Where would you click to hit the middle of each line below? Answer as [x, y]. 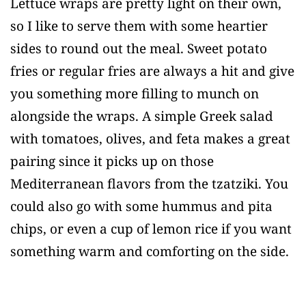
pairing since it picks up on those [112, 161]
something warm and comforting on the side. [150, 251]
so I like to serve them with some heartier [139, 26]
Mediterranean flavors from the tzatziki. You [149, 183]
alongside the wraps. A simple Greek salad [142, 116]
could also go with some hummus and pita [141, 206]
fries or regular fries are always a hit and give [152, 71]
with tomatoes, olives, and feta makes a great [150, 138]
